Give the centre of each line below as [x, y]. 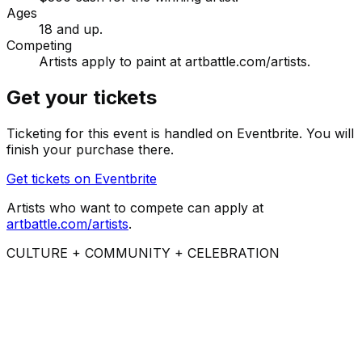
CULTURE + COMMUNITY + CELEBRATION [143, 253]
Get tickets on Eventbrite [82, 178]
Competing [39, 46]
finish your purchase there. [90, 149]
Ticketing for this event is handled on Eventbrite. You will [180, 133]
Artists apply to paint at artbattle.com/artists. [175, 62]
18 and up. [71, 29]
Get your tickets [82, 98]
